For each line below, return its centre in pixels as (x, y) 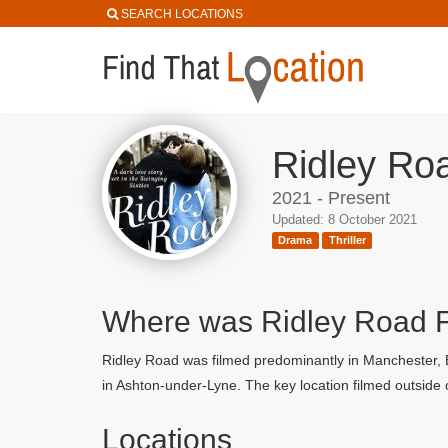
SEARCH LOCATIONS (182, 14)
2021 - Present (331, 198)
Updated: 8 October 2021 (344, 219)
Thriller (347, 240)
